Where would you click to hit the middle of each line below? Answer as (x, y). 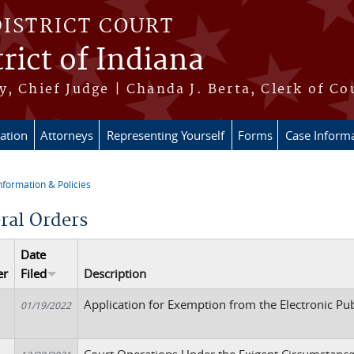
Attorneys (67, 135)
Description (115, 273)
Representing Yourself (166, 135)
